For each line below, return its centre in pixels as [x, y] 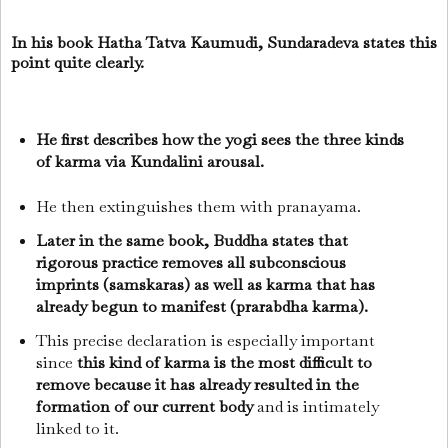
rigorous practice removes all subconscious [190, 263]
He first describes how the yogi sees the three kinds [219, 139]
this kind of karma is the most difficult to [224, 362]
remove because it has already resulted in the [197, 384]
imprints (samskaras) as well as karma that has [205, 285]
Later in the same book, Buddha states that [191, 241]
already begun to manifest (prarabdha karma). [201, 307]
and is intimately [315, 406]
